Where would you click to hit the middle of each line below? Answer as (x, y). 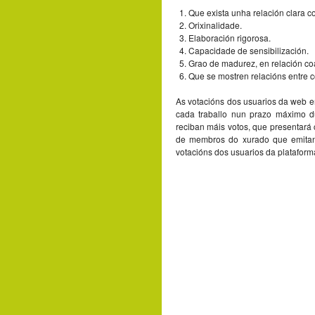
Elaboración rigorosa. (230, 38)
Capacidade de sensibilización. (249, 50)
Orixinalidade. (215, 25)
